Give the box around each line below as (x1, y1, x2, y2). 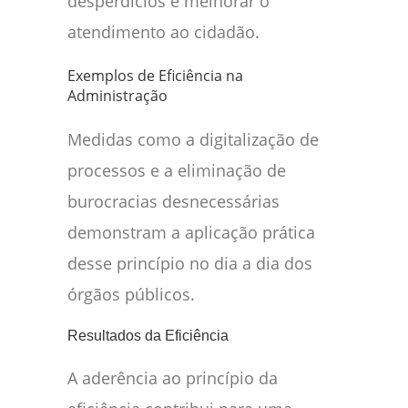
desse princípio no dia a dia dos (67, 252, 312, 275)
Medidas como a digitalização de (67, 128, 319, 151)
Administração (67, 86, 168, 107)
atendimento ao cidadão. (67, 21, 260, 44)
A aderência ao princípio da (67, 367, 278, 390)
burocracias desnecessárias (67, 190, 280, 213)
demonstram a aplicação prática (67, 221, 315, 244)
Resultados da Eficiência (67, 328, 229, 344)
